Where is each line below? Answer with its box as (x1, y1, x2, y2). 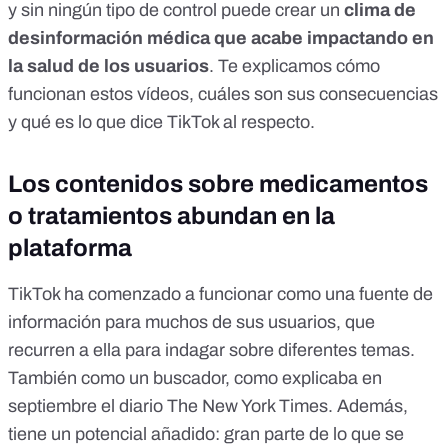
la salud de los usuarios (8, 56, 209, 77)
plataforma (8, 235, 132, 262)
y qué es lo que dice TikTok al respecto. (8, 112, 315, 133)
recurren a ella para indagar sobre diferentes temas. (8, 340, 415, 361)
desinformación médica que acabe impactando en (8, 28, 434, 49)
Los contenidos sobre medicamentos (8, 171, 428, 198)
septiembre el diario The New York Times (8, 396, 328, 417)
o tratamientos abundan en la (8, 203, 335, 230)
